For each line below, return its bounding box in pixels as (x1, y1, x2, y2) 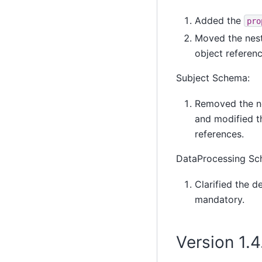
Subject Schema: (175, 71, 250, 84)
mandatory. (194, 194, 244, 206)
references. (194, 127, 244, 140)
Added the (194, 14, 244, 26)
